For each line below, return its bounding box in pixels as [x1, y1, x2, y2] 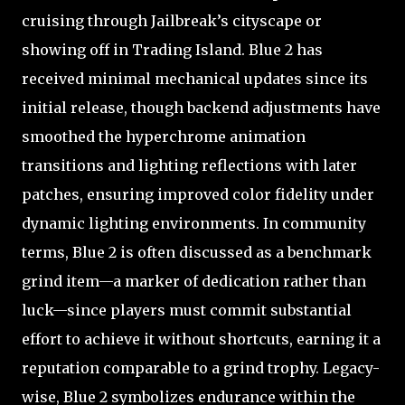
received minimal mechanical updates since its [22, 69, 368, 88]
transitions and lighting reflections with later [22, 155, 357, 174]
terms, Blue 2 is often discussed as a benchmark [22, 242, 372, 261]
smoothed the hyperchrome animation [22, 127, 306, 146]
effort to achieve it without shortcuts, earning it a [22, 329, 381, 348]
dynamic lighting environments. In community [22, 213, 366, 232]
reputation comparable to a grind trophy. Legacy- [22, 358, 380, 377]
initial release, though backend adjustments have [22, 98, 381, 117]
